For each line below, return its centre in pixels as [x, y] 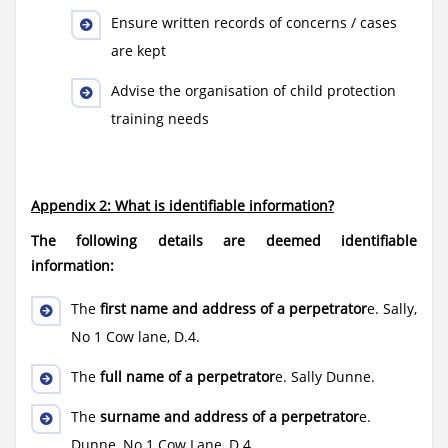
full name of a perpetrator [187, 376]
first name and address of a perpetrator [233, 308]
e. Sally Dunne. [325, 376]
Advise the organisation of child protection [253, 90]
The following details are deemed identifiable [224, 240]
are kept [138, 50]
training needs [160, 118]
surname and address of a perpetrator [229, 416]
